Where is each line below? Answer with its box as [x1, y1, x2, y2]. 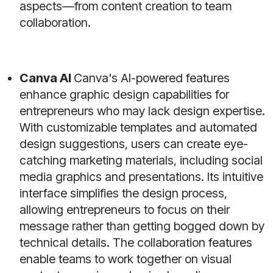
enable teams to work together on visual [19, 252, 232, 267]
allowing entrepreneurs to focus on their [19, 202, 230, 218]
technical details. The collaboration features [19, 235, 252, 250]
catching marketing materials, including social [19, 153, 263, 168]
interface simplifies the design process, [19, 186, 227, 201]
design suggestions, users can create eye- [19, 136, 248, 152]
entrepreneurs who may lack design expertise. [19, 104, 265, 119]
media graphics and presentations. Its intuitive [19, 169, 263, 185]
